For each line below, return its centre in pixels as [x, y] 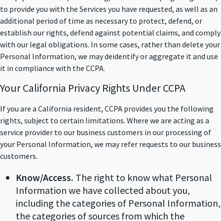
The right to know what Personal [143, 178]
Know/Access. [45, 178]
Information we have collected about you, [103, 190]
